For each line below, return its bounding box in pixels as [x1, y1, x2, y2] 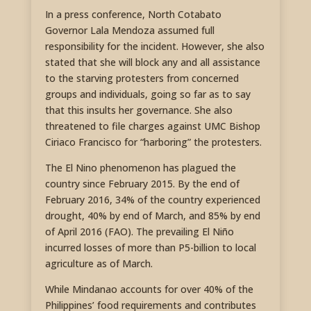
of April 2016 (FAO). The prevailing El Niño [44, 225, 234, 239]
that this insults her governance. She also [44, 103, 233, 117]
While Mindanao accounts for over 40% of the [44, 283, 253, 296]
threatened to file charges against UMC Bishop [44, 119, 260, 133]
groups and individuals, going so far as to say [44, 87, 251, 101]
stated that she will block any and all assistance [44, 56, 260, 69]
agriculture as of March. [44, 257, 153, 271]
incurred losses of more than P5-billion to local [44, 241, 256, 255]
